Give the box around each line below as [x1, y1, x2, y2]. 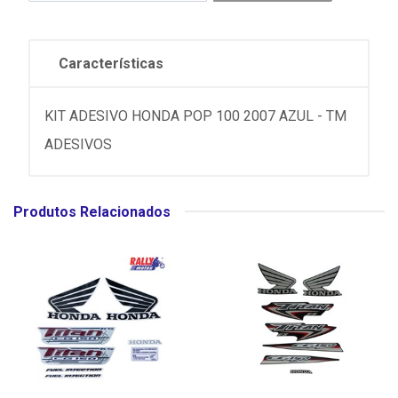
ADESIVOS [44, 135, 112, 153]
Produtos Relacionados [13, 203, 171, 220]
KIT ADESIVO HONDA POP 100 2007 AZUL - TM [44, 107, 346, 124]
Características [59, 54, 163, 72]
